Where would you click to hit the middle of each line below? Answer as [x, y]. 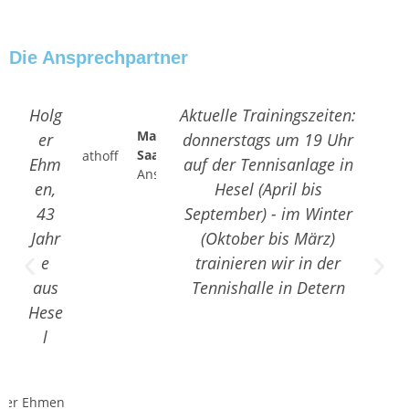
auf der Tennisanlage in [268, 164]
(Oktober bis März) [268, 238]
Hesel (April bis [268, 189]
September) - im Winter [268, 214]
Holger [104, 382]
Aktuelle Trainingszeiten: [268, 115]
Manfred [163, 136]
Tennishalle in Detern [268, 288]
